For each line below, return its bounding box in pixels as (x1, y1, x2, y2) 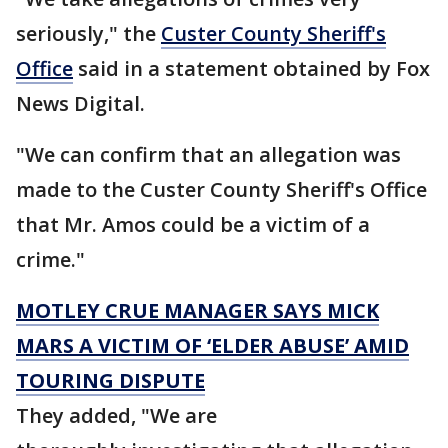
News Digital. (16, 90, 145, 118)
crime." (16, 246, 85, 274)
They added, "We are (16, 402, 217, 430)
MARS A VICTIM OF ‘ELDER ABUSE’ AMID (16, 332, 409, 360)
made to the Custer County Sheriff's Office (16, 176, 427, 204)
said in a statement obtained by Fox (73, 55, 430, 83)
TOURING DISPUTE (16, 367, 205, 395)
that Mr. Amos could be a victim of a (16, 211, 370, 239)
